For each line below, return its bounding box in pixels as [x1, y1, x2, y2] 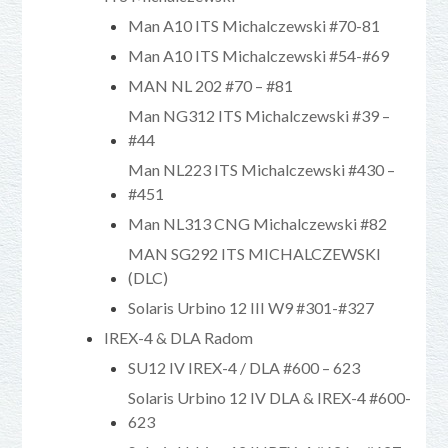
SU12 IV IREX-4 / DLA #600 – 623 [128, 357, 361, 377]
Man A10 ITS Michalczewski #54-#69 [128, 45, 390, 65]
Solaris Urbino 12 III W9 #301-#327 [128, 297, 375, 317]
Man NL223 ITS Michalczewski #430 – [128, 159, 396, 179]
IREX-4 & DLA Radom [104, 327, 254, 347]
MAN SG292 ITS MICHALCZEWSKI [128, 243, 382, 263]
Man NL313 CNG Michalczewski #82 [128, 213, 388, 233]
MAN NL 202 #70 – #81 [128, 75, 294, 95]
